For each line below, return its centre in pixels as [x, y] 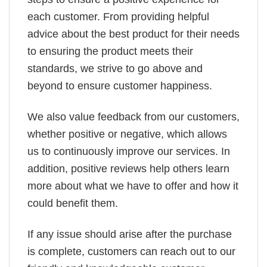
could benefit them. [73, 203]
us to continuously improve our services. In [129, 151]
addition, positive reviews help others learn [128, 168]
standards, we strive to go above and [115, 68]
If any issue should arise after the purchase [130, 235]
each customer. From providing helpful [118, 16]
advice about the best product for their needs [133, 34]
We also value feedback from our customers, [133, 117]
